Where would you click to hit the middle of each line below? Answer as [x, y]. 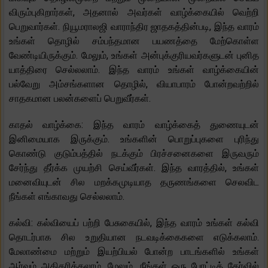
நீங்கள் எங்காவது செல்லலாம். [67, 197]
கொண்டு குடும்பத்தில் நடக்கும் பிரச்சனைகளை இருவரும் [134, 154]
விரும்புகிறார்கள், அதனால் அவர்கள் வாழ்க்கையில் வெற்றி [134, 13]
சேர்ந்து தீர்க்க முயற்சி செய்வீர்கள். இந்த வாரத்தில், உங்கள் [134, 168]
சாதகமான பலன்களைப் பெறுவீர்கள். [80, 99]
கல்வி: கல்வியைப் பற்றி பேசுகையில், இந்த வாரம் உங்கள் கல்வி [134, 223]
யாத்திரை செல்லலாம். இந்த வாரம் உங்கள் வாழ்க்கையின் [134, 70]
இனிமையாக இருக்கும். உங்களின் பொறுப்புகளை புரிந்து [134, 139]
